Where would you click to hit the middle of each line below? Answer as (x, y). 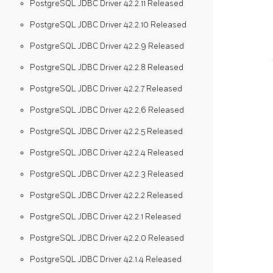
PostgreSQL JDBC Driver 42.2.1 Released (105, 217)
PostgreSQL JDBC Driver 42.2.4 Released (107, 153)
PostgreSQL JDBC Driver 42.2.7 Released (106, 89)
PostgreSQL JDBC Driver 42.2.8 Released (107, 67)
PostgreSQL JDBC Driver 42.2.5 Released (106, 131)
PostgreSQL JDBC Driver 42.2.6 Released (107, 110)
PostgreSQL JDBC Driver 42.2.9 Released (107, 46)
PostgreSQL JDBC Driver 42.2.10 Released (108, 25)
